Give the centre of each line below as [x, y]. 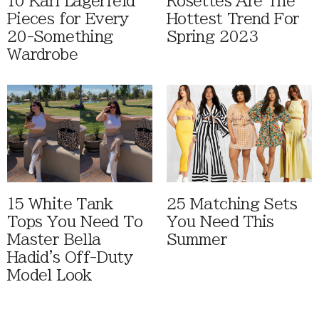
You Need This [220, 222]
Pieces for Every [68, 19]
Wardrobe [42, 55]
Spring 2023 [213, 37]
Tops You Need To [75, 222]
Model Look [49, 276]
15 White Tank [60, 204]
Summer [197, 240]
